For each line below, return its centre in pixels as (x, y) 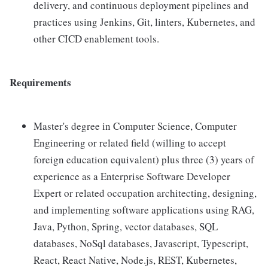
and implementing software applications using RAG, (144, 210)
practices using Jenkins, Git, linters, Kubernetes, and (144, 22)
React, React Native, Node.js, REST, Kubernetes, (135, 260)
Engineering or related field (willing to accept (130, 143)
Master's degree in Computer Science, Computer (135, 126)
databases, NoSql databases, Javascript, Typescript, (141, 243)
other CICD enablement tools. (96, 39)
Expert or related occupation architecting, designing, (145, 193)
